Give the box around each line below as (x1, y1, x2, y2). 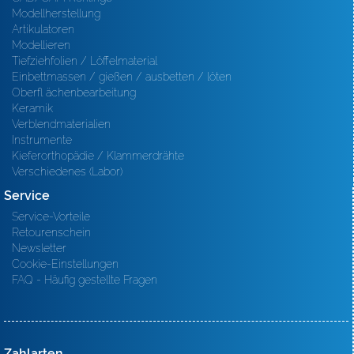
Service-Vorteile (12, 210, 90, 223)
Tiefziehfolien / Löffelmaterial (12, 55, 157, 67)
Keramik (12, 102, 53, 115)
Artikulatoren (12, 23, 74, 36)
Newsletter (12, 242, 66, 254)
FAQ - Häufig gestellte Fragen (12, 273, 157, 286)
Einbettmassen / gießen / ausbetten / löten (12, 70, 232, 83)
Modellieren (12, 39, 70, 51)
